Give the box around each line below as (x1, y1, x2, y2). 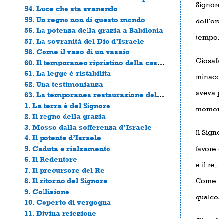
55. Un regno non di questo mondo (24, 15, 145, 23)
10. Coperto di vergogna (24, 197, 111, 206)
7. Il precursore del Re (24, 165, 105, 174)
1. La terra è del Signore (24, 101, 110, 109)
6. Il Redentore (24, 154, 77, 163)
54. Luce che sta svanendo (24, 4, 118, 13)
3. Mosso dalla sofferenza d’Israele (24, 122, 152, 131)
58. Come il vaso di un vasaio (24, 47, 130, 56)
